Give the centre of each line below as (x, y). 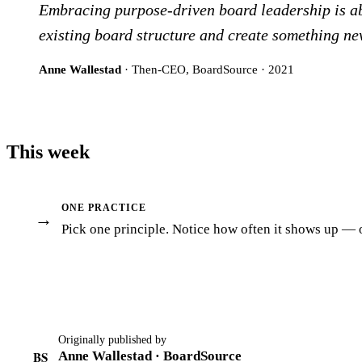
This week (48, 152)
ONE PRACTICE (104, 207)
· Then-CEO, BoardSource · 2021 (208, 69)
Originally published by (112, 339)
